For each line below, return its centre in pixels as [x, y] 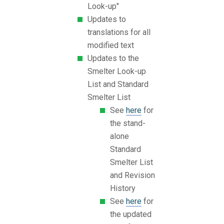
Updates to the [113, 58]
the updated [131, 214]
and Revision [132, 175]
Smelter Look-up [117, 71]
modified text [111, 45]
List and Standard [118, 84]
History [123, 188]
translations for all [119, 32]
